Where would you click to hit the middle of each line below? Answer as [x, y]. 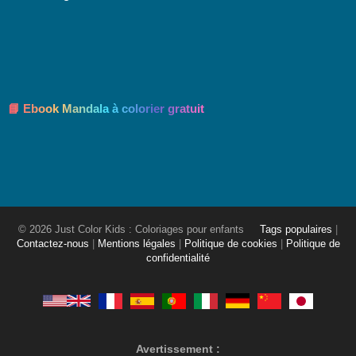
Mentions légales [136, 244]
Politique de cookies [230, 244]
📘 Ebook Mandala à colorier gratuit [106, 108]
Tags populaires [296, 229]
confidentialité [178, 258]
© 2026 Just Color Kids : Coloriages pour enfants [133, 229]
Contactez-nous [52, 244]
